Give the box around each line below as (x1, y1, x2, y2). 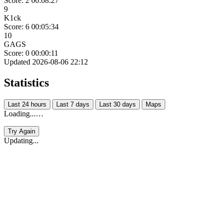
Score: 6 (4, 22, 29, 31)
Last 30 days (99, 100, 136, 108)
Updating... (4, 136, 39, 145)
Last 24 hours (8, 100, 46, 108)
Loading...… (4, 109, 44, 118)
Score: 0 (4, 48, 29, 57)
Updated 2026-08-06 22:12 (4, 57, 88, 66)
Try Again (8, 127, 35, 135)
